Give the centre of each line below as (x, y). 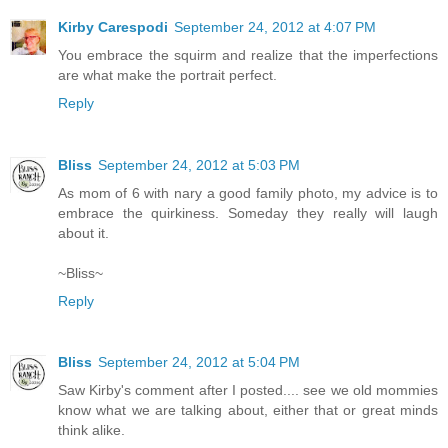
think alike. (91, 430)
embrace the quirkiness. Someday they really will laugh (248, 212)
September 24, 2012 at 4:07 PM (275, 26)
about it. (83, 232)
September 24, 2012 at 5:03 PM (199, 164)
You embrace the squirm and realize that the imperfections (248, 54)
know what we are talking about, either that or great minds (248, 410)
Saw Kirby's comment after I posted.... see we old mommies (248, 390)
